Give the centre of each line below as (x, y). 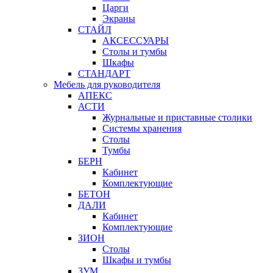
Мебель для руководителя (107, 85)
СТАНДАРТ (104, 74)
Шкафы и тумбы (137, 260)
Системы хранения (142, 129)
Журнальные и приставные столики (177, 118)
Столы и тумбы (135, 52)
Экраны (119, 19)
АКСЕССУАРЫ (136, 41)
